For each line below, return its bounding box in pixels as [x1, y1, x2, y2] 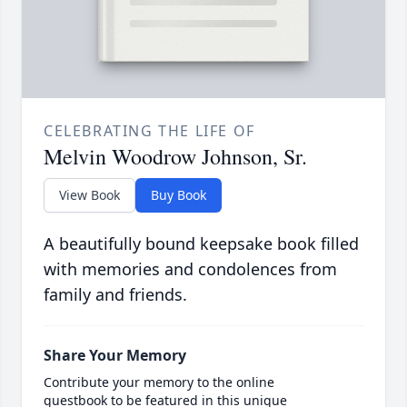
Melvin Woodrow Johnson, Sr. [44, 141, 307, 171]
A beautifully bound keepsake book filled [44, 232, 359, 254]
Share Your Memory [44, 344, 186, 365]
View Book [59, 185, 120, 203]
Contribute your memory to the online [44, 372, 274, 391]
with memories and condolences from [44, 257, 337, 280]
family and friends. [44, 283, 187, 305]
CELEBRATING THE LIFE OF [44, 120, 255, 141]
